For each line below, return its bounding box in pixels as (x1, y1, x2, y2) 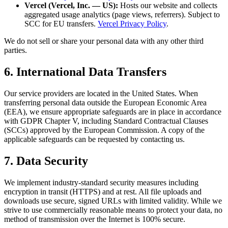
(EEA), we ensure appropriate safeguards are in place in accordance (4, 107, 221, 116)
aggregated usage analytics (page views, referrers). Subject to (24, 10, 220, 19)
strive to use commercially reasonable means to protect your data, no (4, 205, 222, 214)
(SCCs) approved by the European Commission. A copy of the (4, 125, 205, 134)
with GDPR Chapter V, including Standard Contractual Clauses (4, 116, 208, 125)
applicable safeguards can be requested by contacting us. (4, 134, 185, 144)
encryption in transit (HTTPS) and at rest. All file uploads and (4, 187, 202, 196)
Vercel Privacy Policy (98, 19, 166, 28)
